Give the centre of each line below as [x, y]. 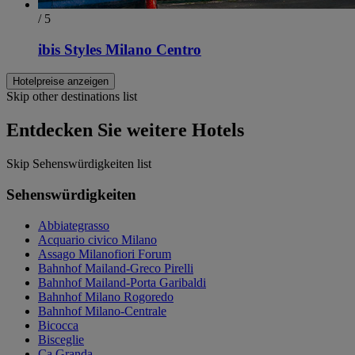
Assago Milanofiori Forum [105, 254]
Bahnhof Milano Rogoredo [106, 296]
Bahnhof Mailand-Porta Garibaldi [122, 282]
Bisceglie [61, 339]
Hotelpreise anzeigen [61, 82]
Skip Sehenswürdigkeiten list [79, 164]
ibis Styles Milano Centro [120, 49]
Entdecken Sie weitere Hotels [125, 130]
